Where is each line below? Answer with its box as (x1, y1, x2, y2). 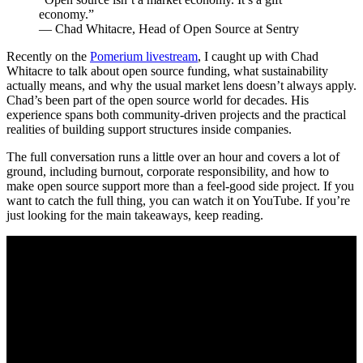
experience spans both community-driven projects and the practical (6, 108, 346, 122)
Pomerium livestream (90, 49, 198, 64)
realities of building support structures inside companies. (6, 122, 292, 137)
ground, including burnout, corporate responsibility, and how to (6, 164, 329, 179)
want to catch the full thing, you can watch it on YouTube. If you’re (6, 194, 350, 208)
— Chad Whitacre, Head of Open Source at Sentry (39, 22, 299, 36)
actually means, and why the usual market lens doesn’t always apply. (6, 79, 357, 93)
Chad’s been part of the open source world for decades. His (6, 93, 309, 108)
